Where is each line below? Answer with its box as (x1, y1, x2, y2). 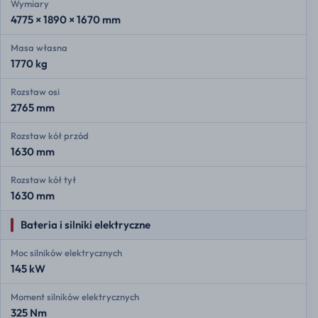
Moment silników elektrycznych (11, 291, 139, 303)
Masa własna (11, 42, 67, 54)
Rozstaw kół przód (11, 130, 89, 142)
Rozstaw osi (11, 86, 60, 98)
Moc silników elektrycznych (11, 247, 122, 259)
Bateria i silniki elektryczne (21, 218, 150, 232)
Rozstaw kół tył (11, 174, 76, 186)
